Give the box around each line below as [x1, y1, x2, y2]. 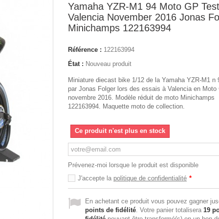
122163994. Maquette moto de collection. [68, 103, 185, 110]
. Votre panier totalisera [136, 206, 203, 214]
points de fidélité [85, 206, 136, 214]
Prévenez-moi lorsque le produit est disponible [68, 161, 198, 169]
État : [68, 60, 84, 67]
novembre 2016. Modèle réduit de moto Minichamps [68, 94, 215, 101]
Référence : [68, 46, 102, 53]
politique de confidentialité [113, 175, 187, 182]
